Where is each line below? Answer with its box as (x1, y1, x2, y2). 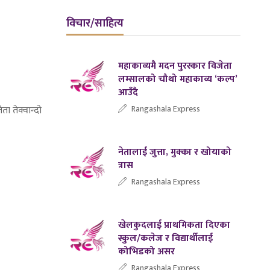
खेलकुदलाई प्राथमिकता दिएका (118, 216, 231, 233)
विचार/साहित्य (66, 14, 124, 33)
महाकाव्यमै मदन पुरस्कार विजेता (118, 57, 233, 74)
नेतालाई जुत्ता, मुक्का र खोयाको (118, 143, 232, 160)
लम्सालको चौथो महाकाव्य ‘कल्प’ (118, 71, 237, 87)
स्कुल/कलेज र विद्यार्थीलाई (118, 230, 213, 246)
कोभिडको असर (118, 243, 175, 260)
